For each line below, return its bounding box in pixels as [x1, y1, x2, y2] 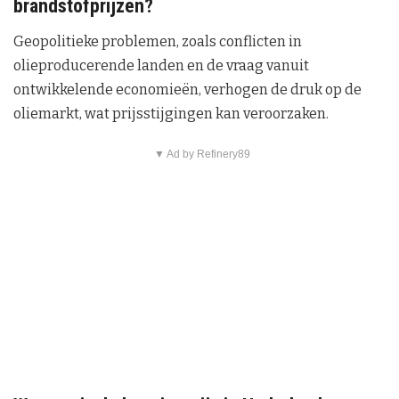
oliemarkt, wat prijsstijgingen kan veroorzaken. [13, 104, 329, 122]
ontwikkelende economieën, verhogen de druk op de [13, 80, 362, 98]
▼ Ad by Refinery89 [153, 147, 250, 160]
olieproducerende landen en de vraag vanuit [13, 56, 309, 74]
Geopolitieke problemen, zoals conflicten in [13, 32, 302, 50]
